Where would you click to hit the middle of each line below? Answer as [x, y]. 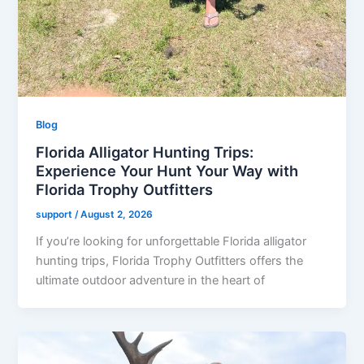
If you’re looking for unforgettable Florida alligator [171, 241]
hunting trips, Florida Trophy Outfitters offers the [170, 260]
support [56, 215]
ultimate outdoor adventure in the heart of [151, 280]
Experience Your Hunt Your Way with [167, 171]
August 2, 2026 [117, 215]
